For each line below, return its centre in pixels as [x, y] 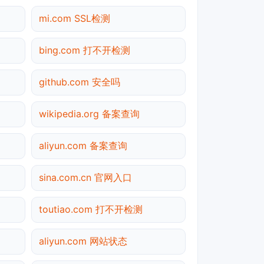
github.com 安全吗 [80, 82]
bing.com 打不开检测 [85, 50]
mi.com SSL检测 [75, 18]
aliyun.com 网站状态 [83, 241]
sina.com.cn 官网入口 [85, 177]
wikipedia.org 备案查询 [89, 113]
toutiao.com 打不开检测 [91, 209]
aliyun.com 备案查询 [83, 145]
